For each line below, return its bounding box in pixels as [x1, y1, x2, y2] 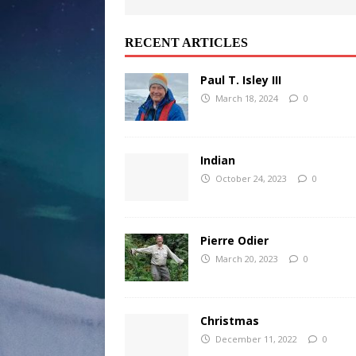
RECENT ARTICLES [125, 35, 248, 49]
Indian [200, 152, 235, 168]
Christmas [200, 312, 259, 328]
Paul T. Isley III [200, 72, 281, 87]
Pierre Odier [200, 232, 269, 248]
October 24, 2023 [215, 172, 287, 184]
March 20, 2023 [215, 252, 278, 265]
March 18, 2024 [215, 91, 278, 104]
